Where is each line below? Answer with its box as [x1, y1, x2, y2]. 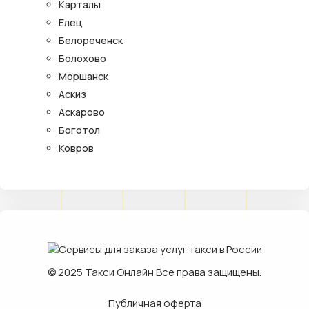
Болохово [59, 51, 106, 65]
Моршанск [59, 69, 108, 83]
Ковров [59, 141, 94, 154]
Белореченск [59, 33, 123, 47]
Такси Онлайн [85, 264, 154, 279]
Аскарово [59, 105, 105, 119]
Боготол [59, 123, 100, 137]
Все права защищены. [154, 264, 261, 279]
